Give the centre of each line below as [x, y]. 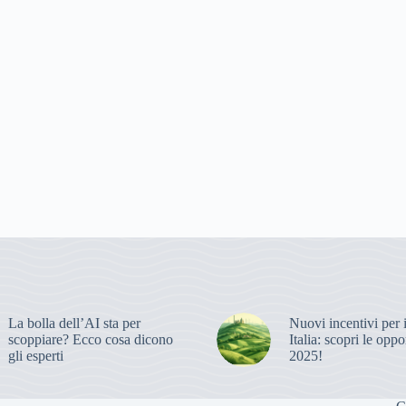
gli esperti [36, 355]
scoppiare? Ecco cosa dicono [91, 339]
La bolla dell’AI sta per [75, 323]
